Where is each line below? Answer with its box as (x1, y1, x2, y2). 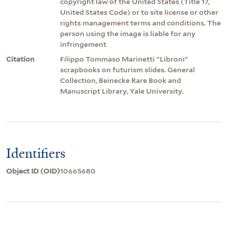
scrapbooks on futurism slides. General (60, 66, 195, 74)
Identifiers (6, 145, 66, 162)
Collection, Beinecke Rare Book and (60, 76, 181, 85)
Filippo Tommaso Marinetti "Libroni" (60, 55, 188, 64)
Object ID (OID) (6, 167, 60, 176)
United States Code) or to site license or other (60, 8, 218, 17)
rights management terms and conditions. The (60, 19, 221, 27)
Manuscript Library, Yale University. (60, 87, 184, 96)
